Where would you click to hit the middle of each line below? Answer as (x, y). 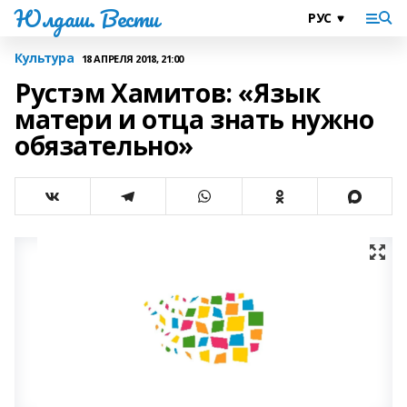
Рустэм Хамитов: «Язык (168, 93)
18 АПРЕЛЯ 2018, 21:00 (132, 58)
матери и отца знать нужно (194, 119)
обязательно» (104, 145)
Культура (45, 58)
